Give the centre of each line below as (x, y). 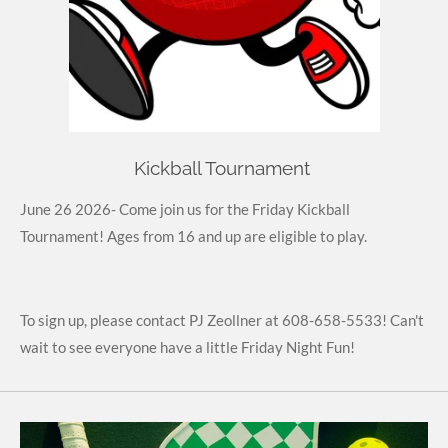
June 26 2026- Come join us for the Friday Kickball (185, 208)
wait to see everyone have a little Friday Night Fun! (189, 346)
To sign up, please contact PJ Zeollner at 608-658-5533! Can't (222, 319)
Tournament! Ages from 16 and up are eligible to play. (195, 235)
